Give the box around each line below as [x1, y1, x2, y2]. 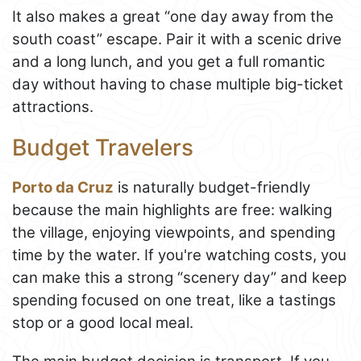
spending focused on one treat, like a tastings [12, 290, 336, 309]
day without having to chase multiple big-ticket [12, 74, 343, 93]
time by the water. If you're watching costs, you [12, 245, 346, 264]
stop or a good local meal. [12, 313, 193, 332]
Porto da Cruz [12, 177, 114, 197]
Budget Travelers [12, 133, 193, 161]
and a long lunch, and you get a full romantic [12, 52, 325, 71]
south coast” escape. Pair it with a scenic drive [12, 29, 342, 48]
